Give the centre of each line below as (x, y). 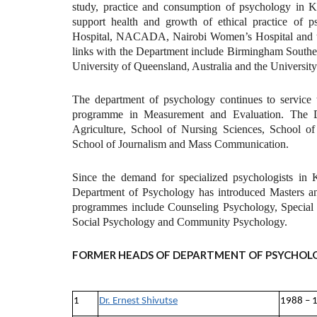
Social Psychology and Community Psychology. (180, 222)
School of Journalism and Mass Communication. (180, 144)
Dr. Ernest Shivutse (138, 301)
